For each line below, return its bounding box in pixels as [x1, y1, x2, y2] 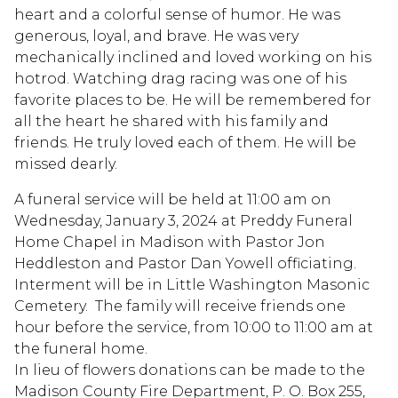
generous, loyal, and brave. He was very [14, 27, 298, 44]
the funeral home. [14, 339, 151, 357]
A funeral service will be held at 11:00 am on [14, 190, 331, 208]
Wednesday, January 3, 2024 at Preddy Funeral [14, 211, 353, 229]
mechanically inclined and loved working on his [14, 48, 371, 66]
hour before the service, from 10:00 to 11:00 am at [14, 318, 373, 336]
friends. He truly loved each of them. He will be [14, 133, 356, 151]
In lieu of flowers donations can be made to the [14, 361, 365, 378]
